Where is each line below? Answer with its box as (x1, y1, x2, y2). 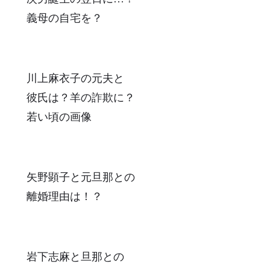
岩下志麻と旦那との (27, 250, 124, 263)
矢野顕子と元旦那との (27, 171, 135, 183)
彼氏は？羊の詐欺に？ (27, 91, 135, 104)
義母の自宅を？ (27, 11, 102, 24)
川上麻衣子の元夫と (27, 72, 124, 84)
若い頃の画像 (27, 110, 92, 123)
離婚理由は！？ (27, 190, 102, 202)
